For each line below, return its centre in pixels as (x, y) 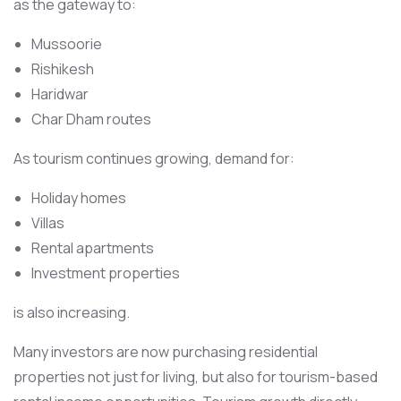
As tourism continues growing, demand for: (154, 158)
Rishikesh (63, 69)
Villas (48, 223)
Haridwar (60, 94)
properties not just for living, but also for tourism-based (196, 377)
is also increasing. (72, 312)
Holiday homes (79, 198)
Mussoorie (67, 44)
